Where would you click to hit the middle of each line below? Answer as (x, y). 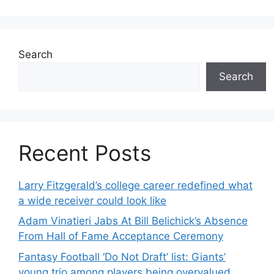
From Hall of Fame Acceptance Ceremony (121, 236)
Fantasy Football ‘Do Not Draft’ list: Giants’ (122, 257)
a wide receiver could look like (92, 200)
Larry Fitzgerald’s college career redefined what (135, 185)
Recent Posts (85, 153)
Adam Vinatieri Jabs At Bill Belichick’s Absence (133, 221)
